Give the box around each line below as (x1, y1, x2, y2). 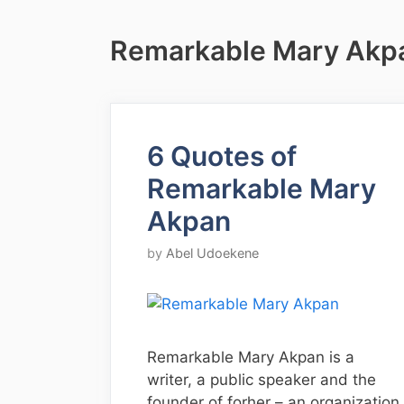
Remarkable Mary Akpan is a (147, 348, 354, 367)
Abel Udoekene (166, 245, 259, 262)
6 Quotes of (147, 139, 297, 172)
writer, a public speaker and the (147, 371, 376, 390)
